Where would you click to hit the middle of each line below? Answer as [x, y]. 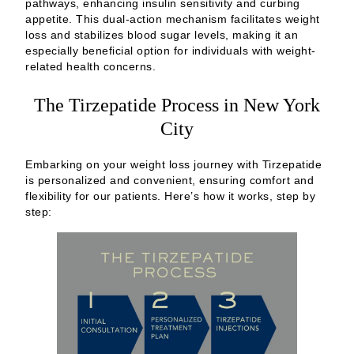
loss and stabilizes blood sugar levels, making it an [162, 34]
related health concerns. [90, 66]
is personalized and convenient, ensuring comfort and [169, 180]
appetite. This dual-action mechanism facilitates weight [173, 19]
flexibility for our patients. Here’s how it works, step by [170, 196]
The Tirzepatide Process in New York [177, 105]
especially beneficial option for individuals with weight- [171, 50]
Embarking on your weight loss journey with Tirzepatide [173, 164]
